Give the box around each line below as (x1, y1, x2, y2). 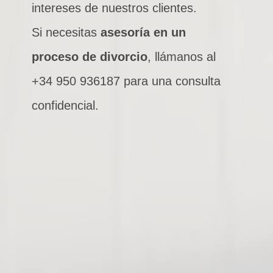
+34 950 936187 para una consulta (31, 74, 221, 88)
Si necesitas (31, 26, 101, 39)
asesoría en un (100, 26, 186, 39)
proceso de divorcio (31, 50, 147, 63)
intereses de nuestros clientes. (31, 1, 197, 15)
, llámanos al (147, 50, 216, 63)
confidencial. (31, 99, 99, 112)
